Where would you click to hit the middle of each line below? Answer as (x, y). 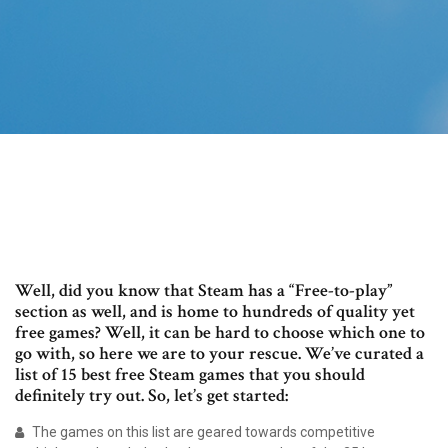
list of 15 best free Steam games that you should (190, 375)
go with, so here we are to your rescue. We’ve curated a (219, 354)
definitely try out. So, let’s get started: (151, 396)
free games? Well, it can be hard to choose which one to (220, 333)
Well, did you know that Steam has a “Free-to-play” (204, 291)
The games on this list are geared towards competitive (202, 432)
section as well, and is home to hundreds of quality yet (215, 312)
